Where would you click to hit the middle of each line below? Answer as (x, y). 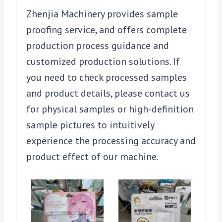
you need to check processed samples (107, 77)
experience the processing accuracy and (111, 141)
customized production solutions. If (103, 61)
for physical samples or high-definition (110, 109)
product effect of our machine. (92, 157)
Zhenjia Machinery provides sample (102, 14)
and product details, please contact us (108, 93)
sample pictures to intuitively (90, 125)
